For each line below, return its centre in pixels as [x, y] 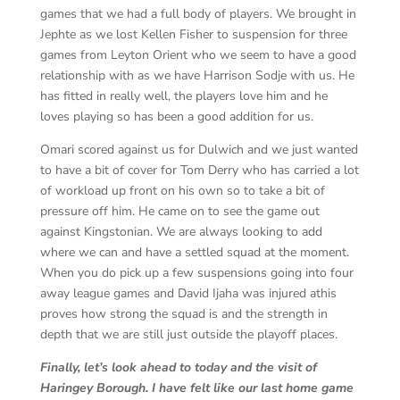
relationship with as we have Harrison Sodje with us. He [197, 76]
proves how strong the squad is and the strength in [183, 314]
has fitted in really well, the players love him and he [183, 96]
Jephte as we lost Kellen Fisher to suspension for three [193, 35]
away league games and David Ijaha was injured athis [188, 294]
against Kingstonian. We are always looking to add [181, 232]
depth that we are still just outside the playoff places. [188, 335]
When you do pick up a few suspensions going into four [196, 273]
